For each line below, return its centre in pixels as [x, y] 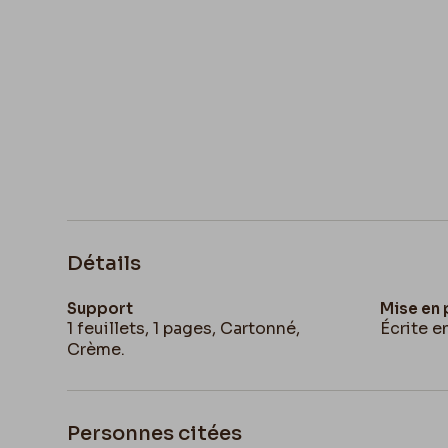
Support [100, 308]
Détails [104, 263]
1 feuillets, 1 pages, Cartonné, [184, 328]
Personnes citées [155, 433]
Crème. [96, 349]
